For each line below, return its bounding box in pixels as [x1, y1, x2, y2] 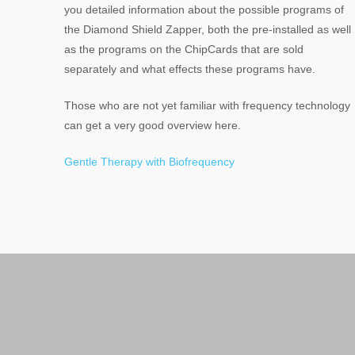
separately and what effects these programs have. [63, 62, 315, 75]
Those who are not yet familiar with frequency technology [63, 98, 350, 112]
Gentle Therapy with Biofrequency [63, 155, 235, 168]
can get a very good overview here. [63, 118, 241, 132]
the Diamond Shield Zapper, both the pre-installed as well [63, 22, 351, 36]
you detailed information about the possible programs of [63, 2, 344, 16]
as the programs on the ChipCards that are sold [63, 42, 303, 55]
